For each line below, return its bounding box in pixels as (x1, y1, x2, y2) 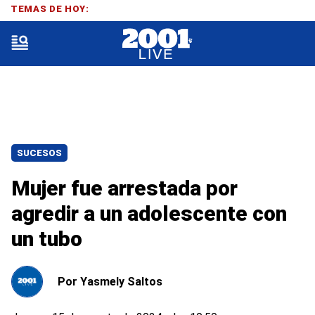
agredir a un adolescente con (11, 201, 287, 226)
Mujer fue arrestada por (11, 176, 238, 200)
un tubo (11, 226, 82, 251)
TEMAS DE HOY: (11, 3, 89, 14)
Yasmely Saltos (80, 274, 162, 288)
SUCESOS (17, 148, 62, 158)
